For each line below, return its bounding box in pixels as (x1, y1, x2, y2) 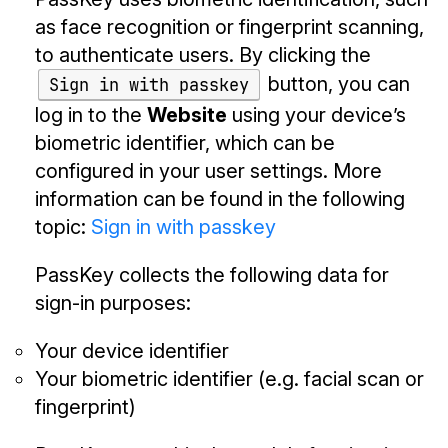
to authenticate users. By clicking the (35, 43, 371, 67)
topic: (35, 215, 91, 240)
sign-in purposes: (35, 291, 191, 316)
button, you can (263, 71, 411, 96)
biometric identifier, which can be (35, 131, 335, 156)
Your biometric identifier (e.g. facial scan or (35, 367, 424, 392)
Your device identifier (35, 339, 229, 364)
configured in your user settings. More (35, 159, 382, 184)
